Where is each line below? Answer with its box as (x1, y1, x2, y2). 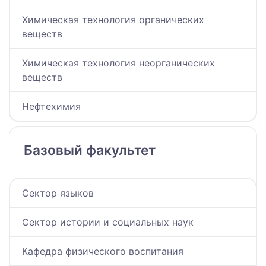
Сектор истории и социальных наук (22, 216, 194, 229)
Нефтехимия (22, 100, 81, 113)
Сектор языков (22, 187, 94, 199)
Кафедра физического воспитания (22, 245, 183, 258)
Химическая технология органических (22, 14, 204, 26)
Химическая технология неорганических (22, 57, 215, 69)
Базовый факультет (24, 142, 156, 159)
